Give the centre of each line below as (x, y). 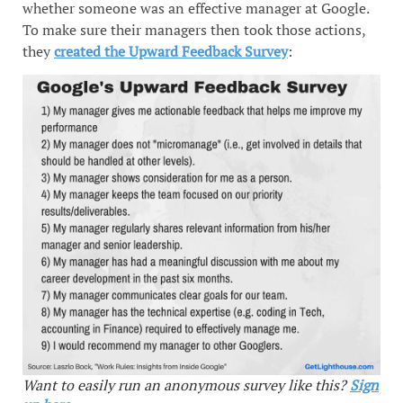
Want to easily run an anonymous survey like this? (186, 385)
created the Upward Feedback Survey (171, 51)
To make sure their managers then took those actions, (194, 29)
